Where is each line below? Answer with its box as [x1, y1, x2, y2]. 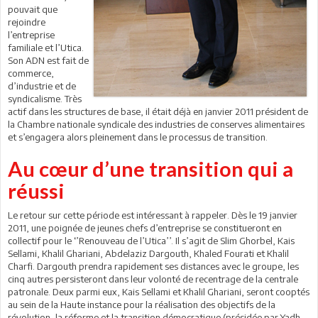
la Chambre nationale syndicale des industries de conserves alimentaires [8, 119, 305, 131]
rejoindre [8, 16, 45, 28]
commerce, [8, 67, 54, 79]
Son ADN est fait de [8, 55, 89, 67]
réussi [8, 178, 65, 204]
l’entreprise [8, 29, 55, 41]
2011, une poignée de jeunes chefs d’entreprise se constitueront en [8, 222, 282, 234]
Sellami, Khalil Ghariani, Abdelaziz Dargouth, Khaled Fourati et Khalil [8, 248, 289, 260]
